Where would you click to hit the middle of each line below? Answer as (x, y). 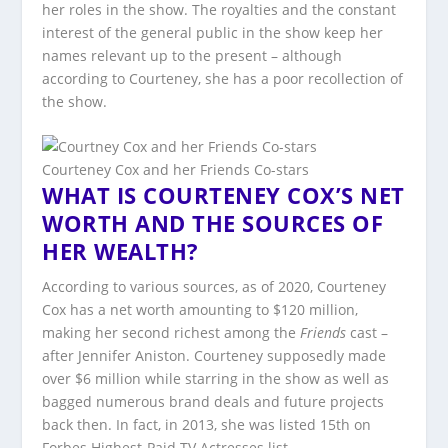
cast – (367, 333)
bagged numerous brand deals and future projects (213, 402)
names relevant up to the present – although (192, 55)
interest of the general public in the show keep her (213, 32)
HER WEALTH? (120, 251)
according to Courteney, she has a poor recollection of (223, 78)
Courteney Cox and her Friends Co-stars (176, 170)
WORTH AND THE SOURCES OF (213, 223)
